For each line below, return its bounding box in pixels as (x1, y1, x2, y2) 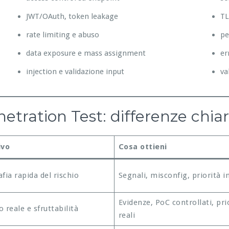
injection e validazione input (26, 66, 124, 76)
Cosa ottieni (118, 142, 167, 151)
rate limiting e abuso (26, 30, 99, 39)
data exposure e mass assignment (26, 48, 146, 58)
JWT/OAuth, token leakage (26, 11, 118, 21)
